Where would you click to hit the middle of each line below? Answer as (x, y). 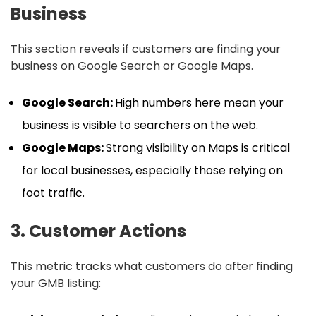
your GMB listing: (56, 284)
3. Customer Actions (98, 231)
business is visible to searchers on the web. (140, 126)
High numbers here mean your (199, 103)
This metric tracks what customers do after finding (152, 267)
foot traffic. (53, 193)
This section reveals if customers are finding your (146, 49)
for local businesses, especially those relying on (152, 171)
